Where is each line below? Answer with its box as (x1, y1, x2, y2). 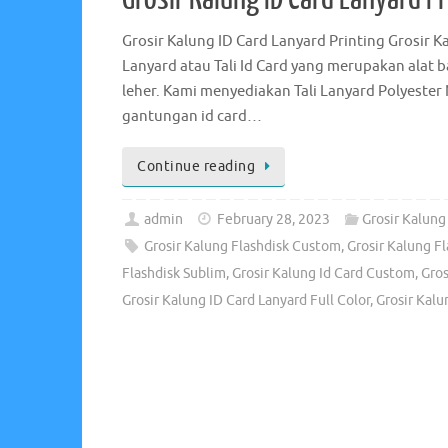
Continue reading (137, 158, 255, 176)
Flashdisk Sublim (122, 265, 226, 283)
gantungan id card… (122, 107, 262, 127)
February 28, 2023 (217, 211, 331, 229)
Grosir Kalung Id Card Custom (232, 265, 415, 283)
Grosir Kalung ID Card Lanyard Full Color (122, 292, 370, 310)
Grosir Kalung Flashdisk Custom (144, 238, 342, 256)
